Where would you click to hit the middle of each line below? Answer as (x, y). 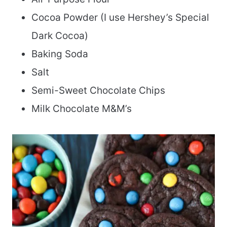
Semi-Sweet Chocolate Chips (98, 91)
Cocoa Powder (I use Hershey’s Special (120, 18)
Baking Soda (60, 54)
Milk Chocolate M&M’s (82, 109)
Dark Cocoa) (60, 36)
